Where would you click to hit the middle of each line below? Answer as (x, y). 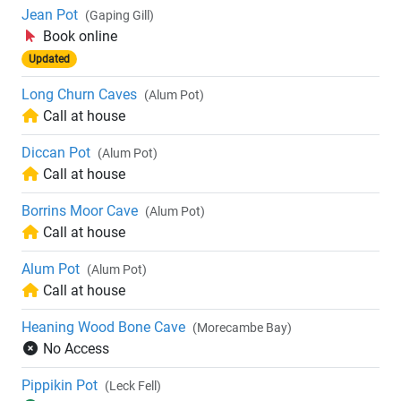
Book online (80, 37)
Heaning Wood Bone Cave (103, 328)
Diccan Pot (56, 153)
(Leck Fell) (133, 386)
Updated (49, 60)
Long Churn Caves (79, 95)
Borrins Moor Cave (80, 211)
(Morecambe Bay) (242, 328)
